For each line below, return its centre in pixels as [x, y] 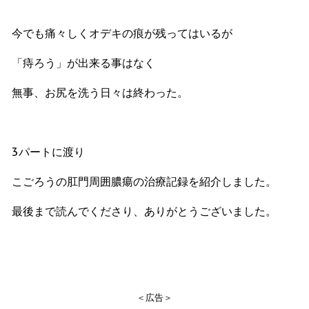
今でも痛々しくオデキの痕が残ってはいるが [122, 33]
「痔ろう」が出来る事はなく [83, 62]
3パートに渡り [48, 151]
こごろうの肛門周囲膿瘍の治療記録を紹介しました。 [144, 181]
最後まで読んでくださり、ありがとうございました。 [144, 211]
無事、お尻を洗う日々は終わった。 [100, 92]
